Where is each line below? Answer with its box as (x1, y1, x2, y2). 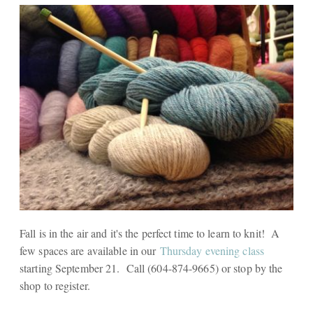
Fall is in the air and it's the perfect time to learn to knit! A (20, 226, 280, 240)
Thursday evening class (159, 243, 265, 258)
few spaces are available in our (20, 243, 160, 258)
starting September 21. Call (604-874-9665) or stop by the (20, 261, 283, 275)
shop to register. (20, 278, 97, 293)
